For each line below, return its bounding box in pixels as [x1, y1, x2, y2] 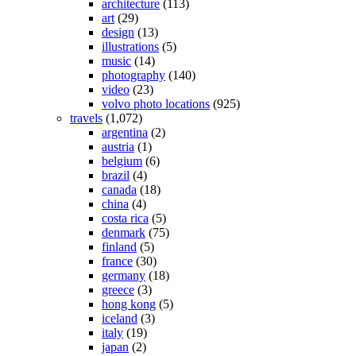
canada [102, 183, 137, 197]
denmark [102, 226, 145, 240]
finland [102, 240, 137, 254]
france [102, 254, 133, 269]
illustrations [102, 40, 159, 54]
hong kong [102, 297, 156, 311]
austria [102, 140, 134, 154]
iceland [102, 311, 137, 326]
